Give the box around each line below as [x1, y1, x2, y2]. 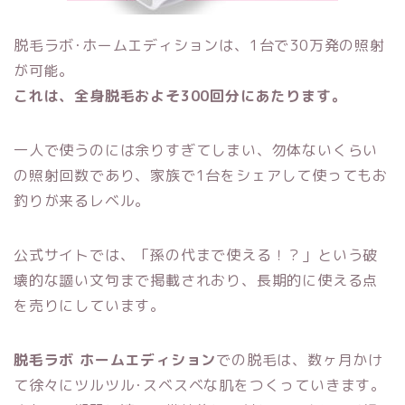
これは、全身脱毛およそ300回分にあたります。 [14, 86, 347, 107]
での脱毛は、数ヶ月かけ [216, 350, 384, 371]
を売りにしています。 [14, 296, 165, 316]
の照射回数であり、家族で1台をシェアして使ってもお [14, 165, 388, 186]
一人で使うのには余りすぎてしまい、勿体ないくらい [14, 140, 379, 161]
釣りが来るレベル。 [14, 191, 151, 212]
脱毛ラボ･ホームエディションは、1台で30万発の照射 [14, 35, 385, 56]
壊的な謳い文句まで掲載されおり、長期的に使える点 [14, 270, 379, 291]
